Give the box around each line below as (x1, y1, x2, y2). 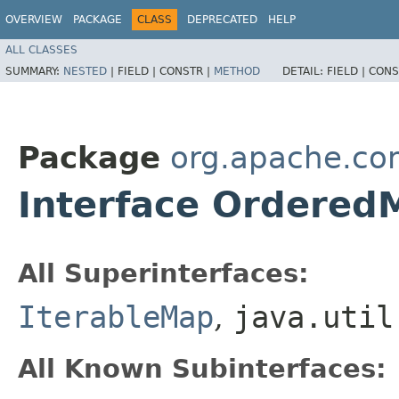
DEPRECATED (187, 13, 257, 26)
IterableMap (18, 299, 214, 335)
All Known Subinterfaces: (18, 354, 387, 384)
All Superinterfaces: (18, 258, 309, 289)
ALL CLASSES (5, 43, 77, 56)
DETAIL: (282, 64, 327, 77)
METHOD (214, 64, 260, 77)
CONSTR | (159, 64, 214, 77)
